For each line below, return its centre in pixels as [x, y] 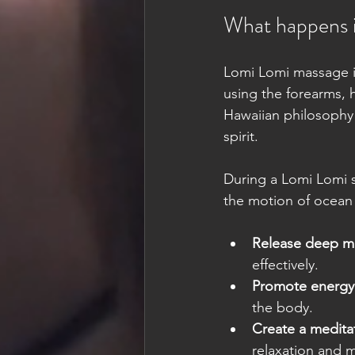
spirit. [241, 137]
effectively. [285, 265]
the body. [282, 308]
